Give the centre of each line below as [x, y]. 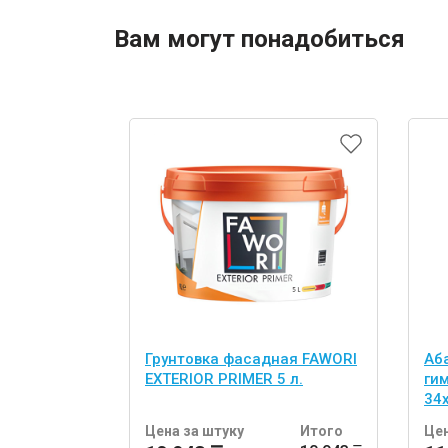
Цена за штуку [194, 430]
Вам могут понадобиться [259, 39]
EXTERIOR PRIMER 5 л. [224, 378]
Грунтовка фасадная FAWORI [251, 358]
